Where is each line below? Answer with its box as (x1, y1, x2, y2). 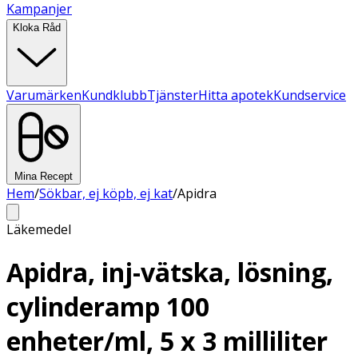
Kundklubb (82, 86, 147, 104)
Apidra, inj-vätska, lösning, (6, 255, 333, 290)
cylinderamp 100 (6, 289, 209, 324)
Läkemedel (6, 221, 71, 238)
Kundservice (273, 86, 346, 104)
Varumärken (6, 86, 82, 104)
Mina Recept (14, 170, 73, 182)
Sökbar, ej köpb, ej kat (39, 185, 173, 202)
